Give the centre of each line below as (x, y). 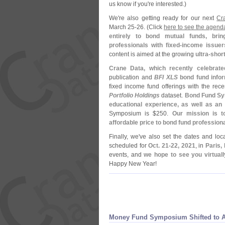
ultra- (203, 54)
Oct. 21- (160, 146)
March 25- (123, 27)
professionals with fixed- (146, 45)
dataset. (172, 95)
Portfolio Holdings (135, 95)
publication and (132, 77)
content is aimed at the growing (152, 54)
